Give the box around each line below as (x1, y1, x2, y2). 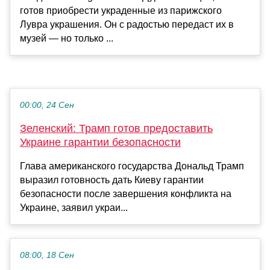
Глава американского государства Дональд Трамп (20, 160, 244, 171)
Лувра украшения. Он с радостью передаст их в (20, 19, 234, 30)
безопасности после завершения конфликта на (20, 188, 231, 199)
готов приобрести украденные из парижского (20, 5, 222, 16)
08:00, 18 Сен (20, 250, 74, 260)
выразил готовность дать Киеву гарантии (20, 174, 204, 185)
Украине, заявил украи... (20, 202, 128, 213)
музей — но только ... (20, 33, 113, 43)
